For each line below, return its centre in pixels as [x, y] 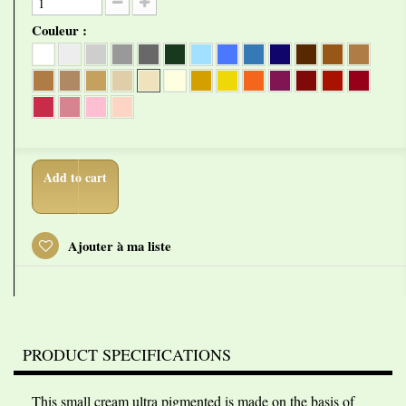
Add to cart [75, 177]
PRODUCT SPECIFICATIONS [127, 354]
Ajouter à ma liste [118, 246]
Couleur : [62, 30]
